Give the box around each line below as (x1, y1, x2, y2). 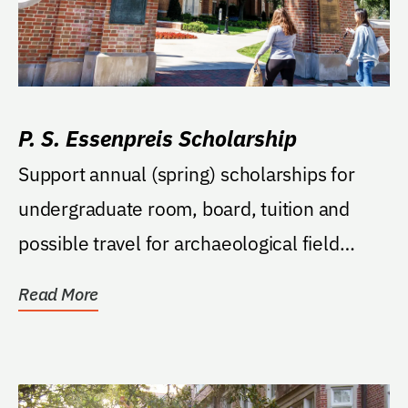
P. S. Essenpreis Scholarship (18, 123, 297, 153)
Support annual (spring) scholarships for (18, 160, 355, 187)
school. (18, 264, 80, 291)
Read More (18, 282, 99, 305)
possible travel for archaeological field (18, 229, 340, 256)
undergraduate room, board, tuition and (18, 195, 351, 221)
